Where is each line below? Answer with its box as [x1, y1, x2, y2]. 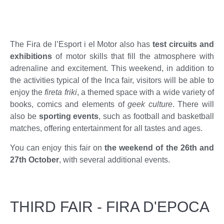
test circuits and [152, 40, 214, 49]
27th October [10, 155, 59, 164]
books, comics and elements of [10, 100, 128, 109]
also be [10, 112, 39, 121]
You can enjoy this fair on [10, 143, 105, 152]
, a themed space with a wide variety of [76, 88, 214, 97]
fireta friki [44, 88, 77, 97]
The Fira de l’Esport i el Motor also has [10, 40, 153, 49]
